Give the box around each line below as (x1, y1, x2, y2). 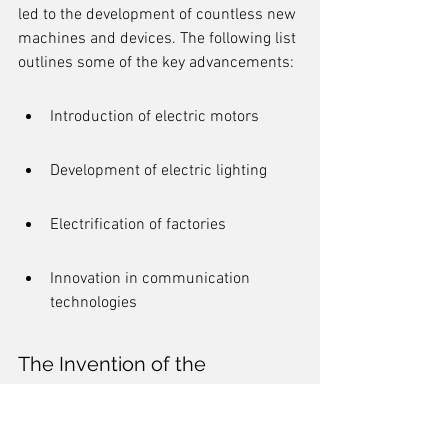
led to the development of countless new (18, 5, 300, 25)
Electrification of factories (50, 215, 226, 235)
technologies (50, 293, 137, 313)
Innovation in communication (50, 269, 254, 289)
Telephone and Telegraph (18, 380, 254, 404)
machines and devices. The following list (18, 29, 300, 49)
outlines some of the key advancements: (18, 53, 294, 73)
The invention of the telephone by (18, 423, 249, 443)
